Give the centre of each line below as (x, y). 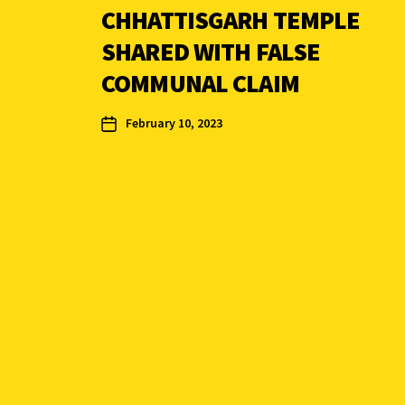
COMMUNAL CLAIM (200, 84)
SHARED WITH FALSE (211, 52)
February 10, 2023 (174, 123)
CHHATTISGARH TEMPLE (231, 20)
